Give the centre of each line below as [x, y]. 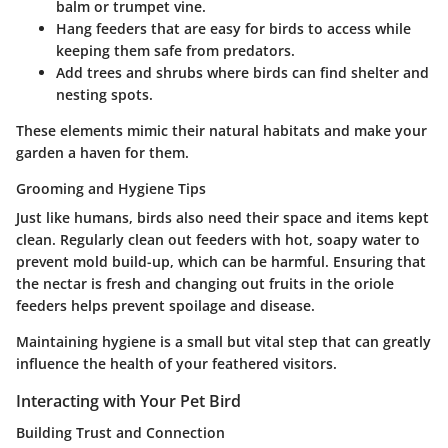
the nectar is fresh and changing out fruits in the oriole [205, 283]
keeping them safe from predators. [175, 50]
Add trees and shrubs [129, 72]
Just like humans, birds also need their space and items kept [222, 217]
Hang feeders [101, 28]
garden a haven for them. [102, 152]
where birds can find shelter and [316, 72]
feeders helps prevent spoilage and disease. [165, 305]
